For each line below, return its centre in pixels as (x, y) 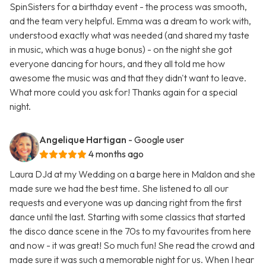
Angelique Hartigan (83, 140)
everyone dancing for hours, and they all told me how (117, 64)
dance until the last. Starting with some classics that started (127, 217)
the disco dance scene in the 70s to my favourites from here (130, 231)
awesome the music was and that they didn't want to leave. (128, 78)
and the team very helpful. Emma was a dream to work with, (130, 21)
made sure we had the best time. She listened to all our (119, 189)
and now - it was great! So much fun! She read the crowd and (132, 246)
